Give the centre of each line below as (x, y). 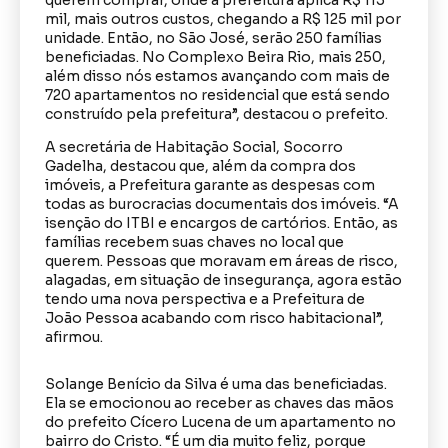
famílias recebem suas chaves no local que (194, 241)
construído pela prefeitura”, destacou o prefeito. (216, 113)
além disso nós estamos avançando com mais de (217, 75)
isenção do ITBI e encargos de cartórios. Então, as (221, 222)
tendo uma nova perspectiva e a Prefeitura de (205, 298)
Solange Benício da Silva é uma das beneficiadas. (216, 384)
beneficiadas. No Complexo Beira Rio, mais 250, (215, 56)
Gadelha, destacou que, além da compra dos (200, 165)
